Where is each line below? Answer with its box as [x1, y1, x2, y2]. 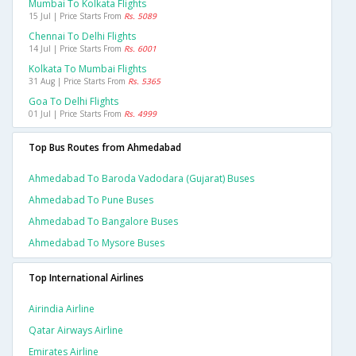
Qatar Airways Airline [29, 323, 123, 338]
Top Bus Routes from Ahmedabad [29, 141, 181, 155]
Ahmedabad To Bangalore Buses [29, 215, 178, 229]
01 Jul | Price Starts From [29, 108, 124, 120]
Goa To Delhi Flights [29, 95, 118, 109]
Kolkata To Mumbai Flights [29, 62, 146, 76]
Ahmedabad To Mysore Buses [29, 236, 164, 250]
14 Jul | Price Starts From [29, 43, 124, 55]
